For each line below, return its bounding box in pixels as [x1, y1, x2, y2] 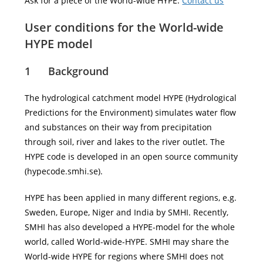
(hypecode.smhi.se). [25, 166, 103, 177]
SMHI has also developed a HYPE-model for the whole [25, 221, 235, 232]
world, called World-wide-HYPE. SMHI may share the [25, 236, 230, 247]
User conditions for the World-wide [25, 19, 224, 35]
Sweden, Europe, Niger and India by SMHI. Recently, [25, 207, 229, 218]
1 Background [25, 64, 109, 78]
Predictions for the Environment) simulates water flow [25, 107, 237, 118]
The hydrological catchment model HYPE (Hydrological [25, 92, 237, 103]
